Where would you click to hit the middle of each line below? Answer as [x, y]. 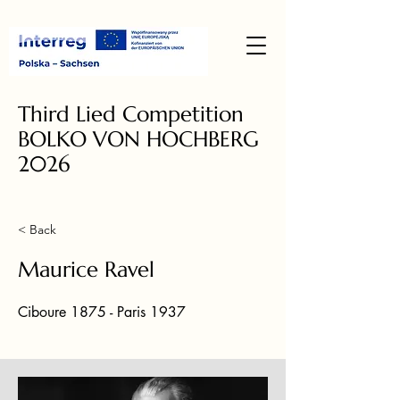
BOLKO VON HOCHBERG [138, 139]
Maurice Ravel [86, 270]
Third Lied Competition [131, 114]
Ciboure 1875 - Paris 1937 [102, 312]
